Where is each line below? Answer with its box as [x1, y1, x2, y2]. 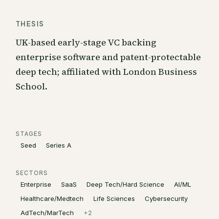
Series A [46, 141, 71, 149]
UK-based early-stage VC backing [16, 36, 156, 48]
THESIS [16, 19, 44, 28]
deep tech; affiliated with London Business [16, 66, 197, 78]
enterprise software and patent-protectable [16, 51, 201, 63]
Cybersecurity [145, 195, 188, 202]
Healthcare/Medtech [21, 195, 84, 202]
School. [16, 80, 47, 92]
